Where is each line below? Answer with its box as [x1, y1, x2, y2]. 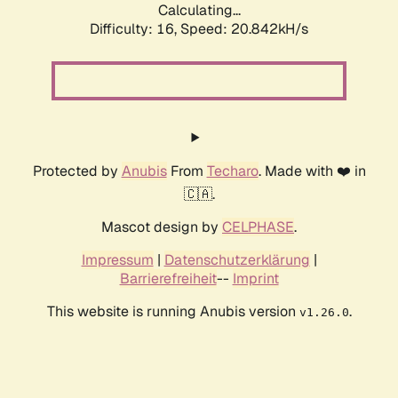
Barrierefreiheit [119, 269, 217, 289]
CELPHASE [222, 218, 294, 237]
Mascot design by [101, 218, 222, 237]
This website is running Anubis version [46, 302, 299, 322]
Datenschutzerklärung [163, 251, 310, 270]
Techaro [206, 162, 259, 181]
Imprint [232, 269, 279, 289]
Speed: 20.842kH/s [180, 20, 308, 39]
